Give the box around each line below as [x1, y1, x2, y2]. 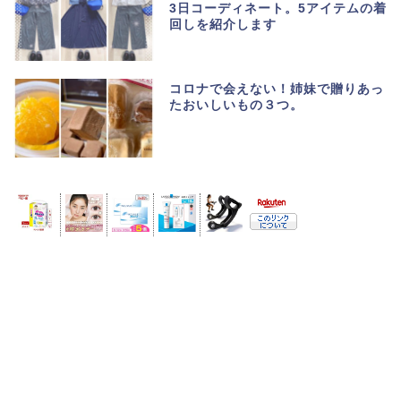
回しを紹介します [169, 17, 277, 31]
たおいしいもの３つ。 [169, 98, 304, 113]
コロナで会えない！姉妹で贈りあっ [169, 82, 385, 97]
